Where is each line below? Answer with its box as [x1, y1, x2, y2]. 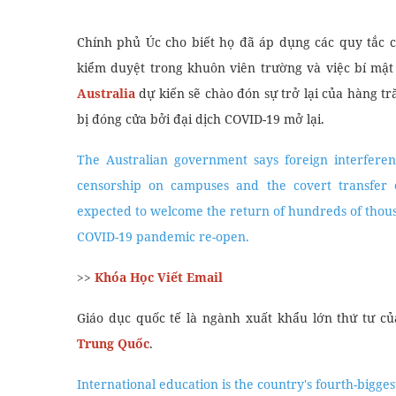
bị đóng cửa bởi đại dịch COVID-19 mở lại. [77, 110, 324, 127]
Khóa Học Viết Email [91, 268, 223, 286]
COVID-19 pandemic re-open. [77, 227, 249, 245]
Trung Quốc [77, 334, 149, 352]
